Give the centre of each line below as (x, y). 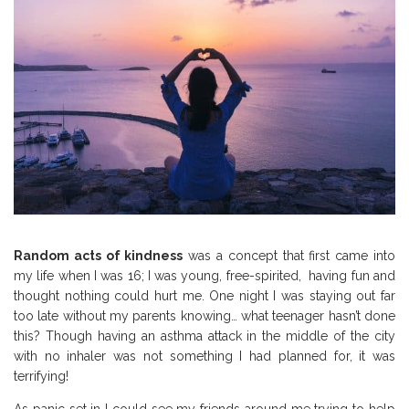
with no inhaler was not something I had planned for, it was (204, 357)
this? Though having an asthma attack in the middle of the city (204, 336)
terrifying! (41, 377)
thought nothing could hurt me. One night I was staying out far (204, 296)
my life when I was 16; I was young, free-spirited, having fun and (204, 276)
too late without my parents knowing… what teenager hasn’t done (204, 316)
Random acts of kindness (99, 256)
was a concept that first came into (289, 256)
